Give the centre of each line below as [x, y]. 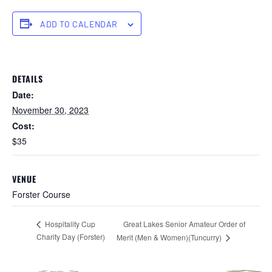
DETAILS [28, 78]
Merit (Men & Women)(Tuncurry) [170, 237]
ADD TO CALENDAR [79, 24]
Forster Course [41, 194]
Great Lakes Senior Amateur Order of [184, 223]
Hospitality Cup [69, 224]
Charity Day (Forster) [71, 236]
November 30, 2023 [50, 110]
